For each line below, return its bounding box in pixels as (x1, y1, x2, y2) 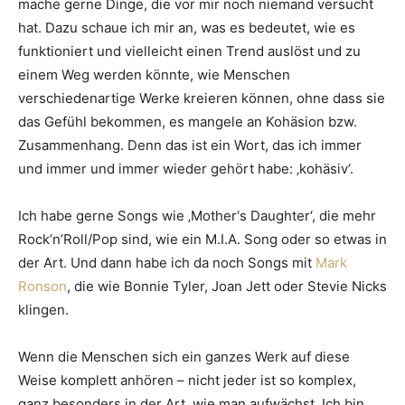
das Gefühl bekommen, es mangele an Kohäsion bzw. (18, 113, 357, 131)
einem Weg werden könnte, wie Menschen (18, 66, 290, 84)
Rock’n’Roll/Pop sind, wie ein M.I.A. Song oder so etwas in (18, 231, 387, 249)
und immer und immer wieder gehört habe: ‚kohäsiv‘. (18, 160, 353, 178)
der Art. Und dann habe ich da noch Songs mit (18, 254, 316, 272)
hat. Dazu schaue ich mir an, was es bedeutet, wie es (18, 19, 355, 37)
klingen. (18, 301, 69, 319)
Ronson (18, 278, 67, 296)
